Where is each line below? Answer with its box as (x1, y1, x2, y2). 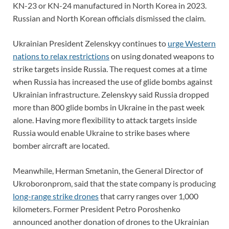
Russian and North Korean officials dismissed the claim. (13, 13, 205, 23)
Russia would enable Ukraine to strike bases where (13, 127, 190, 138)
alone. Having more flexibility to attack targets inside (13, 114, 197, 125)
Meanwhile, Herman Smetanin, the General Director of (13, 165, 203, 175)
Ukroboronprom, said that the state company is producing (13, 178, 216, 188)
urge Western (168, 38, 216, 48)
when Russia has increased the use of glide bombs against (13, 76, 213, 86)
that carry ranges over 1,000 (99, 191, 198, 201)
